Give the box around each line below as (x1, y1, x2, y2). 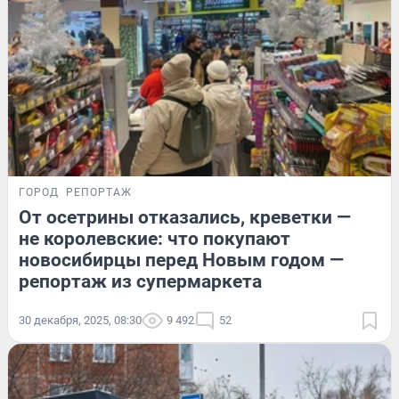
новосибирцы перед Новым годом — (19, 248, 344, 271)
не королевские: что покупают (19, 227, 290, 249)
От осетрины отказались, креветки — (19, 206, 351, 228)
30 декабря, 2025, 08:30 (19, 313, 142, 327)
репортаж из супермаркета (19, 270, 262, 292)
